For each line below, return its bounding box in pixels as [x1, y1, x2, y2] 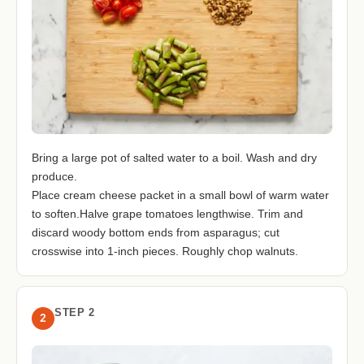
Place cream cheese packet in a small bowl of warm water [32, 188, 329, 201]
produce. [32, 169, 77, 183]
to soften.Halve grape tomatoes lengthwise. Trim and [32, 206, 303, 220]
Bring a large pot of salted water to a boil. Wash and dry [32, 150, 317, 164]
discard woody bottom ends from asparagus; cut [32, 225, 279, 239]
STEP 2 [54, 305, 94, 318]
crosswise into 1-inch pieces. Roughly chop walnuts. [32, 244, 298, 258]
